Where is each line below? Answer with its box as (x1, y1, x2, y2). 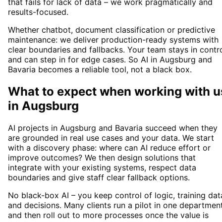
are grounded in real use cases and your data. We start (8, 132, 214, 143)
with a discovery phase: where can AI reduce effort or (8, 142, 211, 153)
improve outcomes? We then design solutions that (8, 152, 196, 163)
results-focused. (8, 7, 68, 17)
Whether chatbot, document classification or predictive (8, 25, 215, 35)
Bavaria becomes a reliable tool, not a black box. (8, 64, 192, 75)
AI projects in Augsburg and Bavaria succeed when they (8, 122, 218, 133)
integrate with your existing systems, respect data (8, 162, 196, 172)
